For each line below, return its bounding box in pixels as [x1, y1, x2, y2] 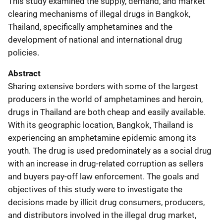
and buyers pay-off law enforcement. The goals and [8, 171, 199, 181]
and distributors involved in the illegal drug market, [8, 210, 196, 220]
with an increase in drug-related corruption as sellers [8, 158, 204, 168]
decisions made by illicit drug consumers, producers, [8, 197, 205, 207]
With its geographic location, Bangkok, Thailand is [8, 119, 193, 130]
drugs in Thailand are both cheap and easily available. [8, 107, 206, 117]
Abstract [8, 68, 41, 78]
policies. [8, 47, 39, 57]
